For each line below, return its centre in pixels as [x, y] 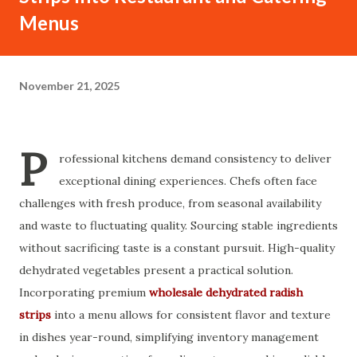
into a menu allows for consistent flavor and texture [191, 315]
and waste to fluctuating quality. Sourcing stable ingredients [178, 226]
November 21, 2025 [69, 85]
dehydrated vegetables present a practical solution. [156, 270]
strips [35, 315]
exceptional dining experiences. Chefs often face [188, 181]
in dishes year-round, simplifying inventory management [169, 337]
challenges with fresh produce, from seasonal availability [170, 203]
